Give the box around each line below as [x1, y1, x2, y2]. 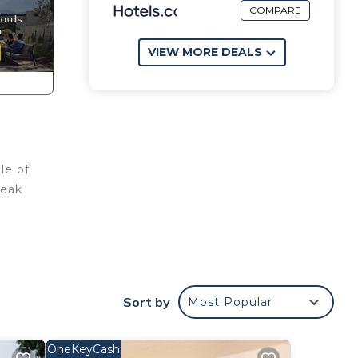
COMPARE [249, 4, 301, 16]
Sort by [123, 294, 170, 310]
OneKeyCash [46, 342, 120, 356]
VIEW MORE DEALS [147, 45, 262, 59]
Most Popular [188, 295, 272, 309]
